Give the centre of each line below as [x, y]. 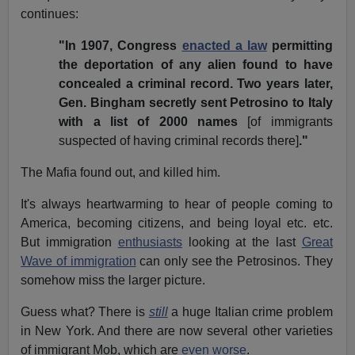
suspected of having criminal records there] [179, 140]
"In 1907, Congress [120, 45]
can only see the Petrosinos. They [234, 261]
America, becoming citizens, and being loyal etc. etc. [177, 223]
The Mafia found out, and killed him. [121, 172]
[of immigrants [290, 121]
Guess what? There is [85, 311]
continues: [50, 13]
